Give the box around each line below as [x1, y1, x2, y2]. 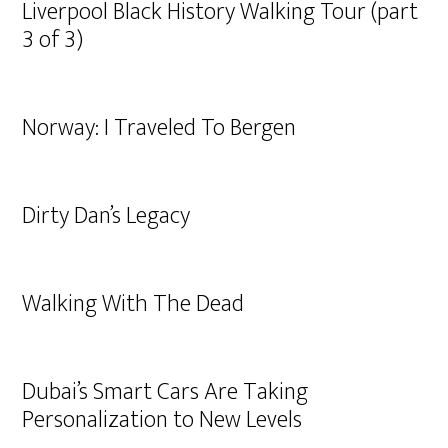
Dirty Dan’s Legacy [22, 196, 191, 236]
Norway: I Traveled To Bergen [22, 108, 297, 148]
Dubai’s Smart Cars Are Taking [22, 372, 309, 412]
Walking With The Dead [22, 284, 245, 324]
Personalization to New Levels [22, 400, 303, 440]
